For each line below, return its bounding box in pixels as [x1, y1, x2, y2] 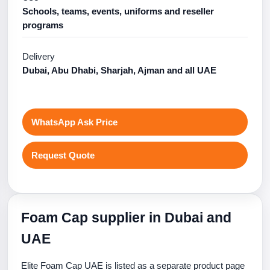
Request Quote [31, 150, 95, 160]
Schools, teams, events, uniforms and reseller [22, 6, 214, 16]
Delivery [22, 51, 55, 61]
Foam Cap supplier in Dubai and [21, 210, 231, 225]
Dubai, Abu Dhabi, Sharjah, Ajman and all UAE [22, 65, 216, 75]
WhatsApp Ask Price [31, 117, 118, 127]
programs [22, 20, 63, 30]
